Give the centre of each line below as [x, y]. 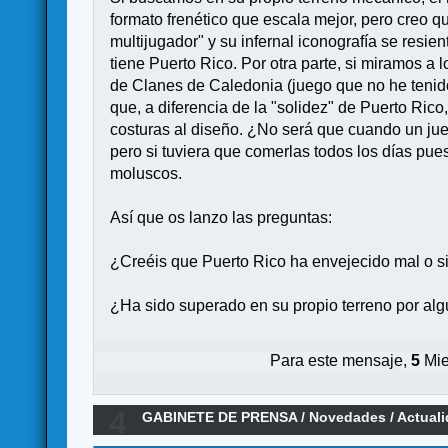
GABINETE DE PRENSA [220, 416]
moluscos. [146, 173]
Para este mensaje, [341, 360]
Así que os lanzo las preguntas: [221, 217]
